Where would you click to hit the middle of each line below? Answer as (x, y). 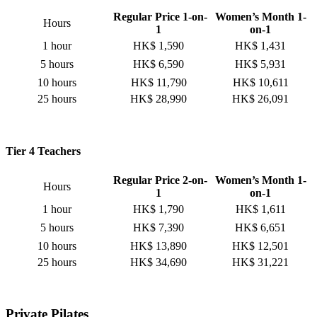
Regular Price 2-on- (158, 180)
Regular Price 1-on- (158, 17)
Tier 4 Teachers (43, 151)
